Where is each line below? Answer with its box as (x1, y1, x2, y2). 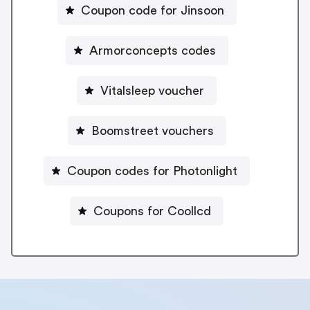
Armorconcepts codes (89, 44, 216, 57)
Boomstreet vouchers (91, 124, 214, 137)
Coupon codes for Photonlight (67, 164, 237, 177)
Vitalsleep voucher (100, 84, 204, 97)
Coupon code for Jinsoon (80, 3, 224, 17)
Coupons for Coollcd (93, 204, 211, 217)
